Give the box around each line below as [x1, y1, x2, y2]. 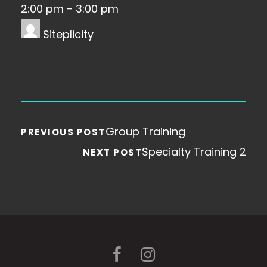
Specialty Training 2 [142, 144, 246, 159]
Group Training [105, 124, 185, 139]
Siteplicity [40, 27, 94, 42]
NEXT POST [82, 146, 142, 159]
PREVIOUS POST [21, 126, 105, 138]
